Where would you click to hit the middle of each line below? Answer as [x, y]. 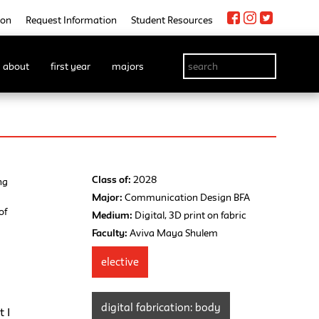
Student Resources [172, 20]
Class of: [112, 180]
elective [120, 262]
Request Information [71, 20]
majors [128, 66]
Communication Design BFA [187, 198]
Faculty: [110, 233]
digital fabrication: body [161, 308]
